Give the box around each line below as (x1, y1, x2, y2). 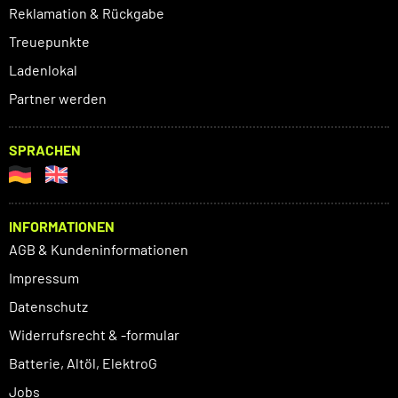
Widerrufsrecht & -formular (9, 326, 179, 344)
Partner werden (9, 90, 107, 107)
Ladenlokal (9, 61, 77, 79)
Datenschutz (9, 298, 88, 315)
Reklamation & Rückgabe (9, 4, 164, 22)
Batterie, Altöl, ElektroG (9, 354, 157, 372)
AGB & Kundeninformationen (9, 241, 188, 259)
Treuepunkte (9, 33, 90, 51)
